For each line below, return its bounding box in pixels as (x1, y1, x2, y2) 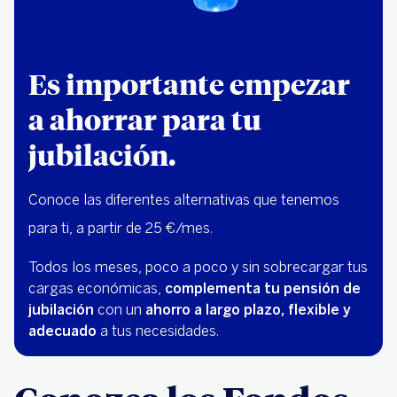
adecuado (28, 323, 97, 340)
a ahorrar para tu (28, 100, 261, 138)
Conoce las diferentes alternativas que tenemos (28, 191, 339, 209)
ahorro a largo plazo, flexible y (145, 301, 351, 319)
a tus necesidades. (97, 323, 219, 340)
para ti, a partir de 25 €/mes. (28, 220, 213, 237)
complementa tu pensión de (165, 280, 361, 298)
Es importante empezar (28, 65, 350, 103)
